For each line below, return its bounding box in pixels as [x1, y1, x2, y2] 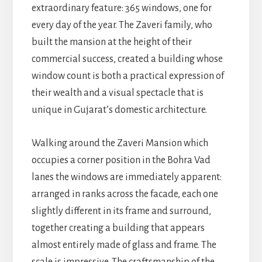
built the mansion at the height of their [31, 36, 192, 47]
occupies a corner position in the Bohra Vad [31, 154, 211, 166]
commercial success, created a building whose [31, 53, 223, 64]
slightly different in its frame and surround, [31, 205, 211, 216]
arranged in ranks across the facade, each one [31, 188, 218, 199]
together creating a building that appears [31, 222, 205, 233]
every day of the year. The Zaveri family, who [31, 19, 212, 30]
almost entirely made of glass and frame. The [31, 239, 216, 250]
